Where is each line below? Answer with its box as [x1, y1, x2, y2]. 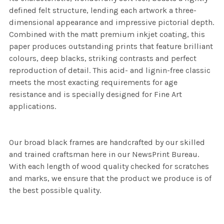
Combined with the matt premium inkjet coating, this [9, 29, 205, 39]
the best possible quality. [9, 185, 101, 195]
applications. [9, 101, 56, 111]
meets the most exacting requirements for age [9, 77, 177, 87]
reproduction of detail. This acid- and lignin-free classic [9, 65, 210, 75]
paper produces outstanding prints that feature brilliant [9, 41, 213, 51]
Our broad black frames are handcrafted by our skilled [9, 137, 205, 147]
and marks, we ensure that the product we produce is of [9, 173, 211, 183]
